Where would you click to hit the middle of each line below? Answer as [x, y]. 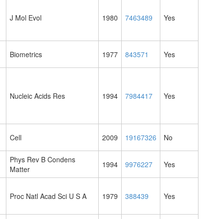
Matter [20, 169]
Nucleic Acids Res [37, 96]
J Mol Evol [26, 18]
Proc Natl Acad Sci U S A [48, 196]
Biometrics [26, 55]
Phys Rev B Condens [43, 160]
